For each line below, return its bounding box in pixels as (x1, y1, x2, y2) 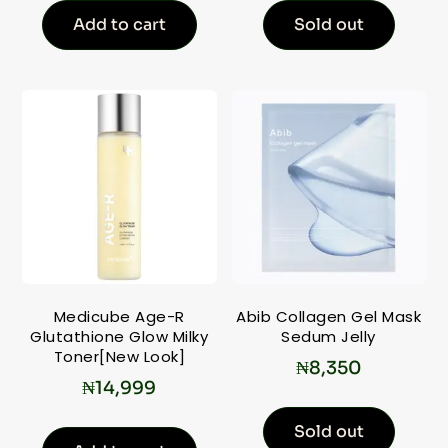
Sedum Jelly (281, 326, 376, 348)
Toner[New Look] (53, 346, 186, 368)
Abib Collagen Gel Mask (236, 306, 422, 328)
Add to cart (72, 13, 166, 35)
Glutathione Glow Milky (30, 326, 209, 348)
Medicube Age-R (53, 306, 185, 328)
